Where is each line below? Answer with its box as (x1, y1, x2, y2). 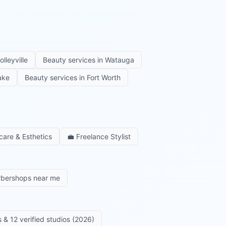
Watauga (105, 55, 134, 64)
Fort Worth (87, 73, 121, 82)
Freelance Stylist (76, 132, 131, 141)
